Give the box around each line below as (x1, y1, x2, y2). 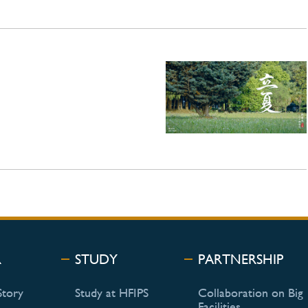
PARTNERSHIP (197, 250, 283, 267)
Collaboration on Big (197, 285, 303, 300)
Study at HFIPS (75, 285, 149, 300)
